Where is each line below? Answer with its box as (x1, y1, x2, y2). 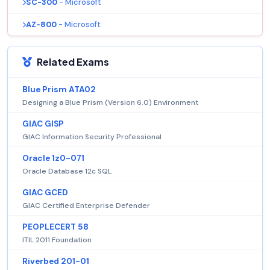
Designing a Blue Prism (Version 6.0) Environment (22, 98, 198, 108)
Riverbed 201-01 (22, 256, 89, 267)
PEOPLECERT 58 (22, 222, 89, 233)
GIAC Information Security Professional (22, 132, 162, 142)
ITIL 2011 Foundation (22, 235, 92, 245)
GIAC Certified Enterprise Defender (22, 201, 150, 211)
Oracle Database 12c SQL (22, 166, 111, 177)
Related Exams (37, 55, 109, 69)
